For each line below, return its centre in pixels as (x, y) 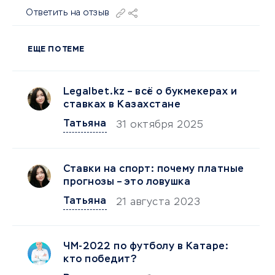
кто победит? (100, 260)
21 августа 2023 (158, 203)
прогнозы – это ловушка (127, 182)
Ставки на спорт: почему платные (154, 169)
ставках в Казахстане (122, 105)
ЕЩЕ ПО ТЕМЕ (56, 50)
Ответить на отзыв (68, 13)
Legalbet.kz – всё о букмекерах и (150, 92)
